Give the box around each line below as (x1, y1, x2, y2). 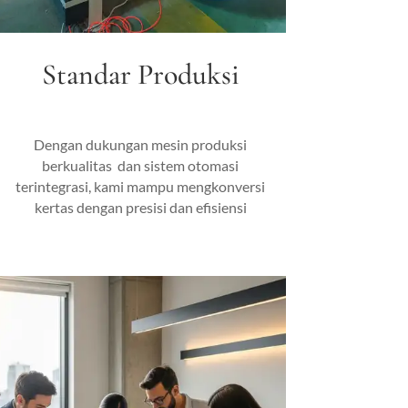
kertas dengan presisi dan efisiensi (34, 199, 247, 217)
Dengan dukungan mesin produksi (34, 136, 248, 154)
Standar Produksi (41, 56, 240, 92)
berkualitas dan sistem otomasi (42, 157, 240, 175)
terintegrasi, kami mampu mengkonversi (15, 178, 266, 196)
